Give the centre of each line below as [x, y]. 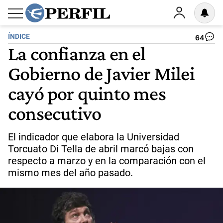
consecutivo [55, 113]
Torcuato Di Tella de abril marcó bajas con [101, 149]
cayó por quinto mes [87, 93]
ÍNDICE [19, 37]
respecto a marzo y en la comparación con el [107, 161]
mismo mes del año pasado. [70, 173]
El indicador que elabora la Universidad [94, 137]
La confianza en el [77, 53]
